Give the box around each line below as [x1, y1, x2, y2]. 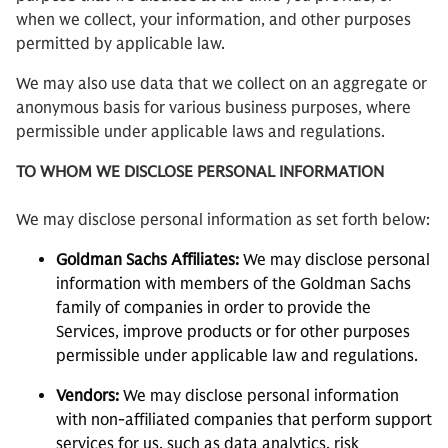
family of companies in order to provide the [56, 298, 371, 318]
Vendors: [56, 386, 123, 406]
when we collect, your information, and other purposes [16, 10, 411, 30]
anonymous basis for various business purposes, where [16, 98, 411, 118]
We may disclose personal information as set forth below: [16, 210, 430, 230]
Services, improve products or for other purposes [56, 322, 410, 342]
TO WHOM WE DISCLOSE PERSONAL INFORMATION [16, 162, 384, 182]
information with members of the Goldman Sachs [56, 274, 411, 294]
